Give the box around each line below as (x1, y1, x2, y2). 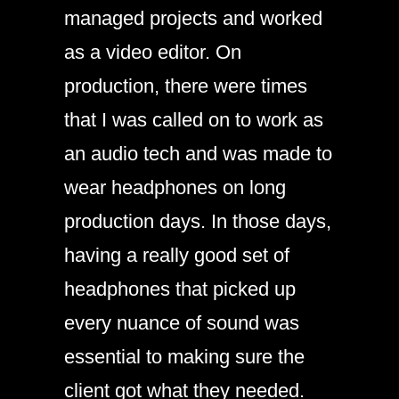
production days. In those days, (64, 209, 331, 232)
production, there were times (64, 74, 307, 97)
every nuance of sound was (64, 311, 299, 334)
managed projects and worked (64, 6, 322, 29)
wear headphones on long (64, 175, 286, 199)
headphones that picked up (64, 277, 296, 300)
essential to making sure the (64, 345, 305, 368)
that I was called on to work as (64, 108, 323, 131)
